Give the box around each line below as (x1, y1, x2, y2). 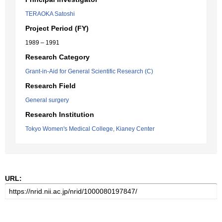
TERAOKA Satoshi (25, 10, 75, 17)
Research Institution (25, 111, 94, 118)
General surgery (25, 97, 69, 104)
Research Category (25, 53, 90, 61)
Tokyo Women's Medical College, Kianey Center (25, 125, 155, 132)
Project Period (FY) (25, 24, 89, 32)
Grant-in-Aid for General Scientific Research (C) (25, 68, 153, 75)
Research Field (25, 82, 76, 90)
